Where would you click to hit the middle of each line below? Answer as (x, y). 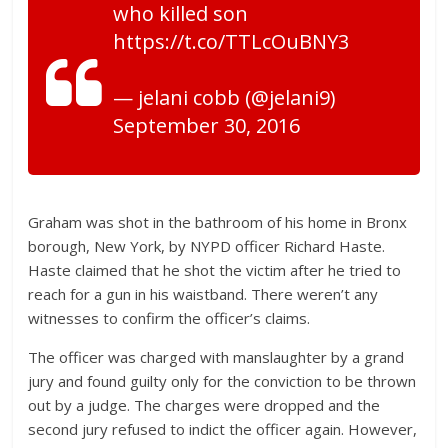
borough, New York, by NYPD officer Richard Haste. (207, 246)
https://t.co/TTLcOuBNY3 (231, 42)
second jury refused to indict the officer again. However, (223, 429)
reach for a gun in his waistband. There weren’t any (203, 294)
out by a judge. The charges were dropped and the (204, 405)
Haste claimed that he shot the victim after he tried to (215, 270)
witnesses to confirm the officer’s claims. (169, 318)
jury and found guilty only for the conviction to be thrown (222, 381)
